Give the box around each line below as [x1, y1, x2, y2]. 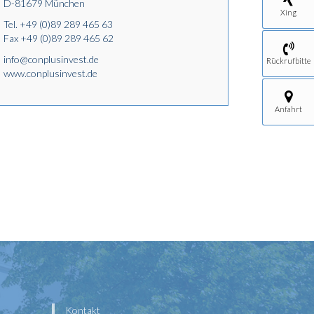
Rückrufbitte [266, 56, 310, 65]
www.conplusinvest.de [4, 67, 98, 79]
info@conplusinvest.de [4, 53, 100, 65]
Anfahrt [275, 104, 302, 114]
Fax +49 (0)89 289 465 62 [4, 32, 114, 44]
